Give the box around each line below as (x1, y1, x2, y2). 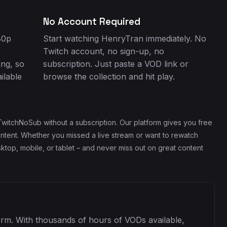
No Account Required (43, 16, 141, 27)
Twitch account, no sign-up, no (43, 46, 165, 56)
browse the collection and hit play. (43, 71, 175, 82)
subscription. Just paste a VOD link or (43, 59, 189, 69)
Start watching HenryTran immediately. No (43, 33, 207, 44)
